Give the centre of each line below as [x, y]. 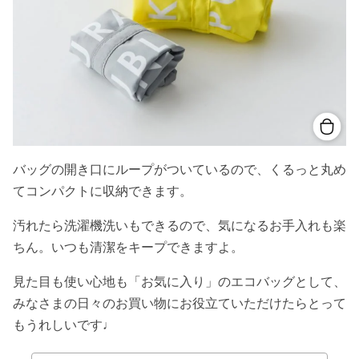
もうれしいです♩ [64, 324]
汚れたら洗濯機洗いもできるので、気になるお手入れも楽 [179, 225]
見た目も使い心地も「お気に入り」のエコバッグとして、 [179, 281]
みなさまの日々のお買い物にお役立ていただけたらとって [179, 303]
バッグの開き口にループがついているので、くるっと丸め [179, 169]
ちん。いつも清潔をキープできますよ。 [128, 246]
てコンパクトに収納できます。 [103, 190]
